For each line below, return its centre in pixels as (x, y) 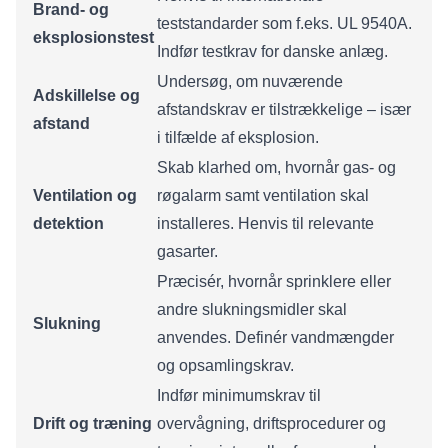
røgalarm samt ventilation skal (263, 195)
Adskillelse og (86, 95)
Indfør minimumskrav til (239, 395)
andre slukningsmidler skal (252, 309)
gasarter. (187, 251)
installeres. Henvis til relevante (265, 223)
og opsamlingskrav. (225, 365)
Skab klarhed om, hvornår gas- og (276, 167)
